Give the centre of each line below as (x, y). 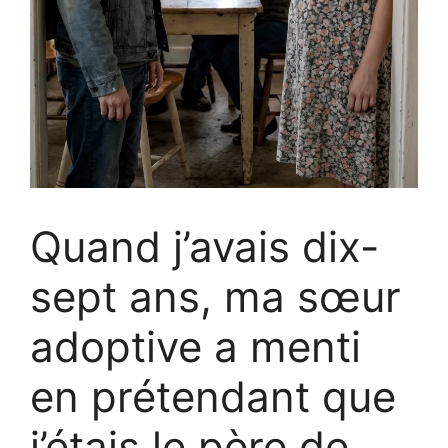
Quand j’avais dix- (204, 246)
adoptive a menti (195, 346)
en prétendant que (213, 396)
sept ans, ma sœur (215, 296)
